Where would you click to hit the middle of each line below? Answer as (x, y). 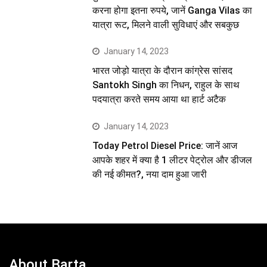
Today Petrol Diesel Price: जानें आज (165, 145)
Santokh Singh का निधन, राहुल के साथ (166, 85)
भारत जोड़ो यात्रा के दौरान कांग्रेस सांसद (163, 71)
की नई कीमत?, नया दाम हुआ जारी (150, 174)
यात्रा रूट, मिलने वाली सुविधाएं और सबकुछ (166, 25)
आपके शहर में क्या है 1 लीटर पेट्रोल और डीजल (173, 160)
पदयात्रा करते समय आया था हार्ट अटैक (159, 100)
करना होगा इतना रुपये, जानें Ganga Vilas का (173, 11)
